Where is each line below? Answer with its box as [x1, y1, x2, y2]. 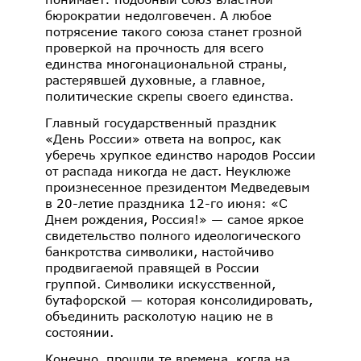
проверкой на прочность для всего [45, 39, 263, 55]
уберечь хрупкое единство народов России [45, 147, 316, 162]
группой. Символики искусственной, [45, 276, 276, 291]
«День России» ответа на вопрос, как [45, 131, 281, 146]
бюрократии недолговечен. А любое [45, 7, 272, 23]
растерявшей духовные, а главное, [45, 72, 265, 87]
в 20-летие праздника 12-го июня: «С [45, 195, 287, 210]
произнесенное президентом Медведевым [45, 179, 309, 194]
